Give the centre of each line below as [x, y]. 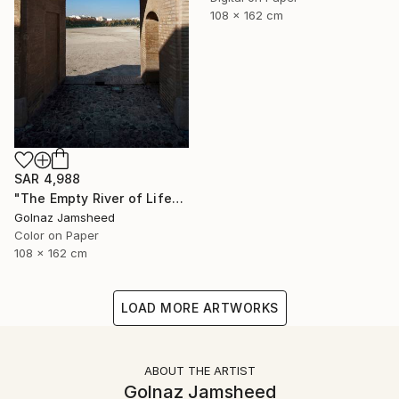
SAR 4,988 [48, 178]
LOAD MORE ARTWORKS [199, 307]
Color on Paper [57, 235]
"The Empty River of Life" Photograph [177, 198]
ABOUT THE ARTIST [199, 370]
